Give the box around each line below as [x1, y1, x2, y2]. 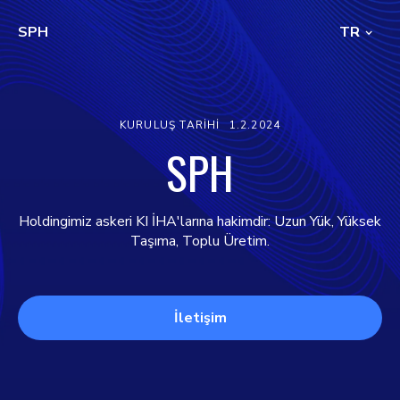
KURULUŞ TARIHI [119, 118, 221, 132]
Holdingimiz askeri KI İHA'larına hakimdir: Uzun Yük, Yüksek [19, 212, 381, 231]
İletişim [173, 308, 227, 328]
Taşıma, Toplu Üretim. [130, 231, 270, 251]
